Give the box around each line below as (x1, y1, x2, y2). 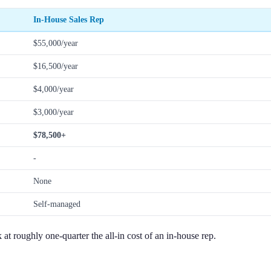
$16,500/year (33, 61, 78, 71)
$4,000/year (33, 84, 74, 94)
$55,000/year (33, 38, 78, 48)
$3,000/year (33, 107, 74, 117)
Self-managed (33, 199, 80, 209)
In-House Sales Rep (33, 15, 104, 25)
